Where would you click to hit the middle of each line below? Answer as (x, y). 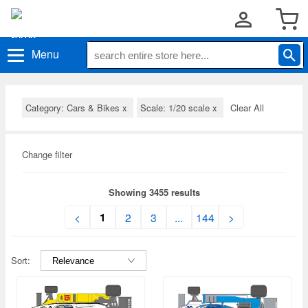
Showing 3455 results (154, 192)
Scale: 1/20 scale (176, 108)
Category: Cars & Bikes (74, 108)
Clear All (247, 108)
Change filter (47, 154)
